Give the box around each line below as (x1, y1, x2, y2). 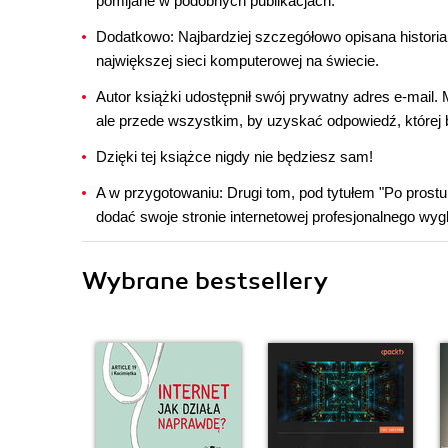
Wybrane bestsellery (82, 266, 328, 296)
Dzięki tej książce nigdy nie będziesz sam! (96, 148, 373, 165)
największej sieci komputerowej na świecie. (96, 52, 379, 69)
